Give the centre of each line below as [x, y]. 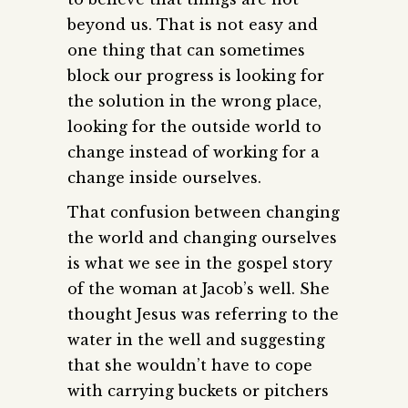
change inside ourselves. [164, 177]
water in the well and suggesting [196, 339]
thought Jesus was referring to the [203, 314]
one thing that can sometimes [186, 50]
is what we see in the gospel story [200, 263]
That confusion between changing [204, 212]
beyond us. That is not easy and [193, 24]
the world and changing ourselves [202, 237]
